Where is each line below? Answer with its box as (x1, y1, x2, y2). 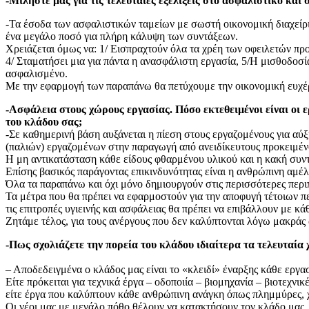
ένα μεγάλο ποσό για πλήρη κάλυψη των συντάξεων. (6, 30, 238, 43)
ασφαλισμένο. (6, 68, 68, 80)
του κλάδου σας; (6, 116, 82, 128)
